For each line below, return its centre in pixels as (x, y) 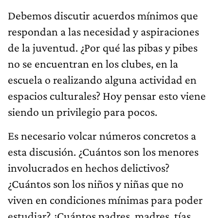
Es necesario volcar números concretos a (102, 136)
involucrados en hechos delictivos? (89, 168)
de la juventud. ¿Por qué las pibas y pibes (103, 48)
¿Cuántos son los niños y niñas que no (96, 184)
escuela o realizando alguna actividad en (102, 80)
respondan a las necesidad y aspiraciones (103, 32)
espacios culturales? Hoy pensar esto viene (107, 96)
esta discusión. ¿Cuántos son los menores (103, 152)
